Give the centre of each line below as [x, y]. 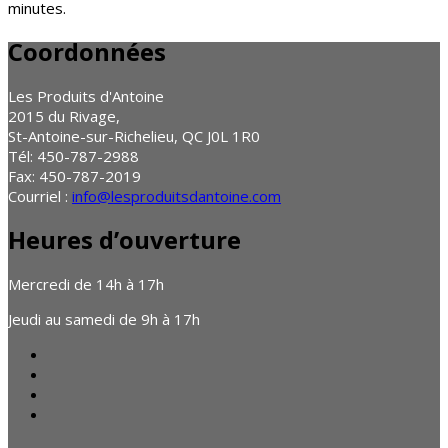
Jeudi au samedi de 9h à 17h [104, 318]
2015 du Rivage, [64, 115]
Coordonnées [87, 51]
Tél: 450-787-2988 [73, 155]
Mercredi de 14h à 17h [86, 283]
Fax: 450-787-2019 [74, 175]
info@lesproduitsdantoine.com [176, 195]
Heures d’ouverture [124, 239]
